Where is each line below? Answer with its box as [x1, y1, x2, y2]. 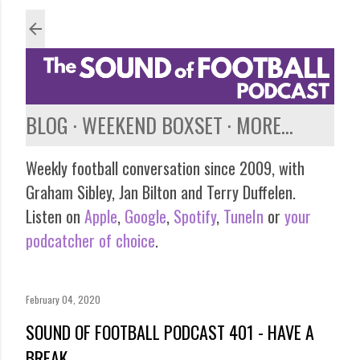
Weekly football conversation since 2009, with [26, 155, 305, 180]
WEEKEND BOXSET [82, 108, 223, 141]
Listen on [26, 203, 84, 228]
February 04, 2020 [26, 292, 100, 306]
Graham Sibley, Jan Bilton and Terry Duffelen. [26, 179, 296, 204]
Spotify [174, 203, 216, 228]
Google [121, 203, 166, 228]
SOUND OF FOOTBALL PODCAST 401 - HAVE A [26, 318, 314, 345]
